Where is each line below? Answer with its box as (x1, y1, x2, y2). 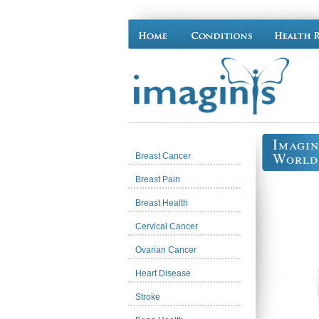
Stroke (135, 292, 160, 302)
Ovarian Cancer (135, 245, 197, 255)
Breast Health (135, 198, 188, 208)
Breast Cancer (135, 151, 191, 161)
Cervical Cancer (135, 221, 198, 231)
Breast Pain (135, 174, 180, 184)
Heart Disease (135, 268, 191, 278)
